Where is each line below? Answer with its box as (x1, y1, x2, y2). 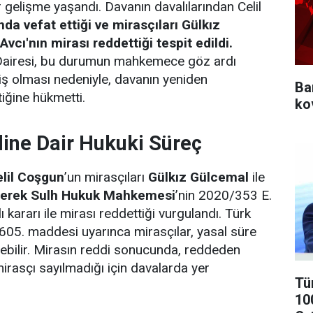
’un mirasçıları (64, 169, 148, 185)
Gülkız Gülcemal (148, 169, 249, 185)
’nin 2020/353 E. (175, 187, 272, 203)
